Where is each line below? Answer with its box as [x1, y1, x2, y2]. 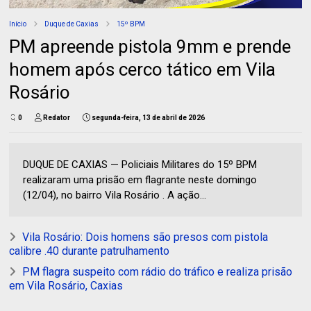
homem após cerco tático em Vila [9, 58, 276, 80]
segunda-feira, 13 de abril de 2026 [92, 113, 205, 121]
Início [9, 19, 27, 28]
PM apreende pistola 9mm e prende [9, 35, 292, 57]
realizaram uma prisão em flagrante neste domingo [23, 173, 258, 186]
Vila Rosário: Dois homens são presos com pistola [22, 230, 269, 244]
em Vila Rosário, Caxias [9, 278, 124, 292]
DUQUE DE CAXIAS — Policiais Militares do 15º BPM [23, 158, 258, 171]
